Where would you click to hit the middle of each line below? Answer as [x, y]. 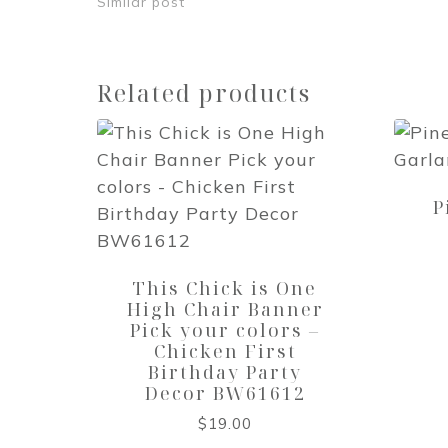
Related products [203, 93]
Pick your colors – [225, 329]
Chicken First [225, 350]
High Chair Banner [225, 308]
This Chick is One [225, 287]
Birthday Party [225, 371]
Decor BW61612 [225, 392]
